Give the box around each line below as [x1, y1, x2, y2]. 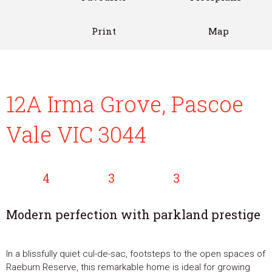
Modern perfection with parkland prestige [6, 206, 260, 223]
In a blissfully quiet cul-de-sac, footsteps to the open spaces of [6, 248, 265, 260]
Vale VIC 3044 [6, 120, 146, 149]
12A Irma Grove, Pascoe [6, 89, 243, 118]
